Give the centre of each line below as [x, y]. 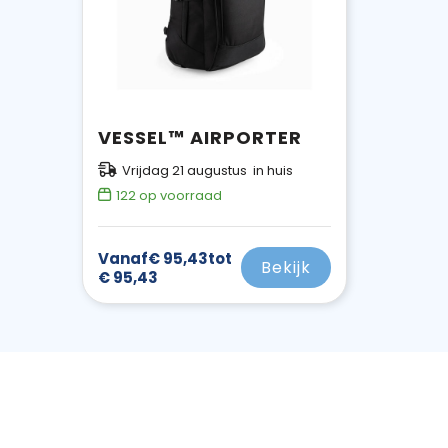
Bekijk [285, 268]
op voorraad [178, 196]
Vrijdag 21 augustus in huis [207, 171]
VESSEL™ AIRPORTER [199, 138]
